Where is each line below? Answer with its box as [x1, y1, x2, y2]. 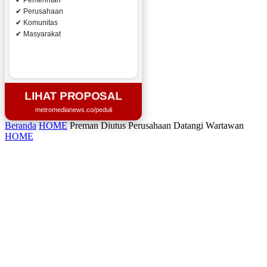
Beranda [5, 120, 36, 131]
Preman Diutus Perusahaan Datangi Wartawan [70, 120, 244, 131]
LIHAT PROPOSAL [26, 89, 121, 103]
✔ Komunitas [15, 18, 58, 27]
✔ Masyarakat [15, 30, 61, 38]
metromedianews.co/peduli [35, 106, 112, 113]
